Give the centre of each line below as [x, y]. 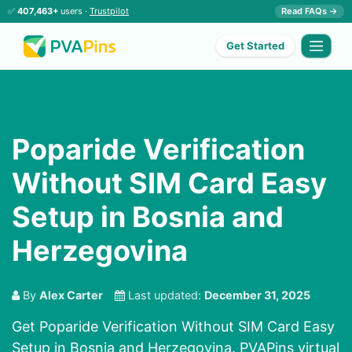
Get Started [256, 46]
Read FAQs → [310, 11]
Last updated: [165, 295]
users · [74, 11]
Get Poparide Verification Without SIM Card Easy [173, 327]
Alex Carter [71, 295]
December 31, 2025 [257, 295]
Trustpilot [109, 11]
